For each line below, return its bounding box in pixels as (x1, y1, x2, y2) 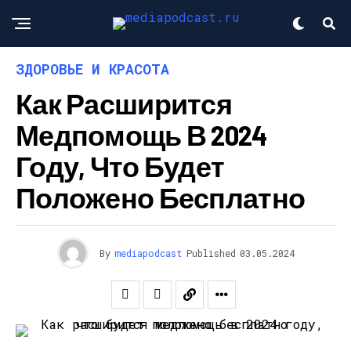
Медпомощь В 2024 (16, 118, 267, 151)
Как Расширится (16, 86, 232, 120)
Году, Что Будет (16, 149, 225, 183)
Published (186, 247, 236, 259)
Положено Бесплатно (16, 180, 306, 214)
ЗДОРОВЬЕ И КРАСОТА (16, 60, 169, 78)
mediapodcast (114, 247, 183, 259)
